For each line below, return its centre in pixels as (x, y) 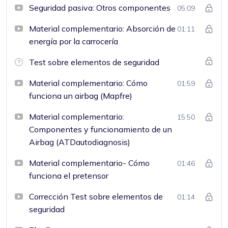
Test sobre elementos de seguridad (94, 62)
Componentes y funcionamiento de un (101, 129)
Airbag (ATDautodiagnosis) (80, 142)
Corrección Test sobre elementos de (96, 196)
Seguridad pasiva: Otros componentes (100, 7)
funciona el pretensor (69, 175)
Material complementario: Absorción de (102, 28)
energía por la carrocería (74, 41)
